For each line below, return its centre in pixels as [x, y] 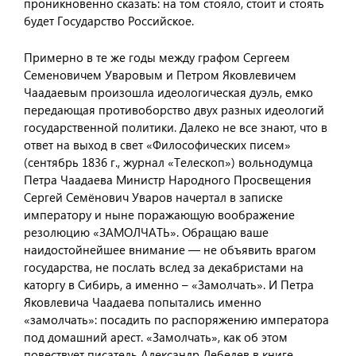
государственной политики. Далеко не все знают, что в [176, 127]
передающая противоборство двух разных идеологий [174, 110]
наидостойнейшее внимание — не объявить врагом [170, 250]
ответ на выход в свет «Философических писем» [157, 145]
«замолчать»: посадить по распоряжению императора [176, 319]
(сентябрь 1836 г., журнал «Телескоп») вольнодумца [168, 162]
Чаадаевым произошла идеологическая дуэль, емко [168, 92]
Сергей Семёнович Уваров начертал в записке [153, 197]
